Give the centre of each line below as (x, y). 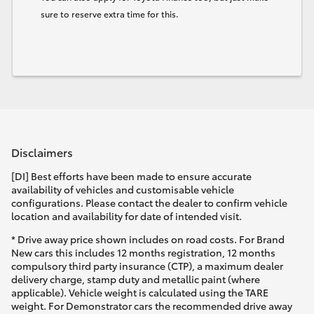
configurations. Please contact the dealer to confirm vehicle (149, 203)
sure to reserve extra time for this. (110, 13)
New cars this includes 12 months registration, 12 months (143, 253)
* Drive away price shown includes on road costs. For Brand (148, 239)
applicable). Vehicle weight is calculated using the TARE (140, 293)
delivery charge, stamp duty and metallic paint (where (136, 279)
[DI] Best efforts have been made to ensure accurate (131, 176)
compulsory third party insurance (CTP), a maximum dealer (147, 266)
